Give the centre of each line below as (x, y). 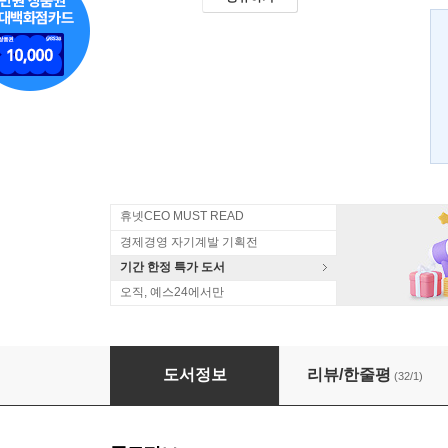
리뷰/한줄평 (349, 374)
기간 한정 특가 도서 (172, 267)
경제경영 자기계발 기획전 (189, 242)
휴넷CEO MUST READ (182, 216)
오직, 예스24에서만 (172, 292)
